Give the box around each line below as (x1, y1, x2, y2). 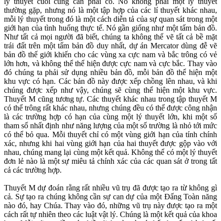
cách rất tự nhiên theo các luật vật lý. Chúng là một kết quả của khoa (4, 210, 217, 219)
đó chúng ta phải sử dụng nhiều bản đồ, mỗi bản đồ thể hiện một (4, 68, 217, 77)
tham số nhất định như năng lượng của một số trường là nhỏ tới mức (4, 121, 217, 130)
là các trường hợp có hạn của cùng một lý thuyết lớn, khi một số (4, 112, 217, 121)
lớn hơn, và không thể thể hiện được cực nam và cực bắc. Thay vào (4, 59, 217, 68)
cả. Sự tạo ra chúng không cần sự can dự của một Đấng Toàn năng (4, 192, 217, 201)
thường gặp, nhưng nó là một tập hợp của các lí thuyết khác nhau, (4, 6, 217, 15)
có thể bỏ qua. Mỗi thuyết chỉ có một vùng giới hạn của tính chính (4, 130, 217, 139)
